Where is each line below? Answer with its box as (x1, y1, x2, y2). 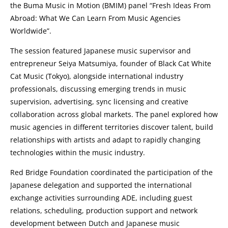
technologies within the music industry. (10, 147, 145, 157)
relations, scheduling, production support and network (10, 205, 197, 215)
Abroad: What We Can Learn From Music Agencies (10, 13, 181, 23)
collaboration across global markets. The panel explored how (10, 109, 218, 119)
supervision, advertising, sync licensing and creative (10, 96, 188, 106)
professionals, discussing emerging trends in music (10, 83, 186, 94)
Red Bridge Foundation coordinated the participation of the (10, 167, 213, 177)
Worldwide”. (10, 25, 51, 36)
